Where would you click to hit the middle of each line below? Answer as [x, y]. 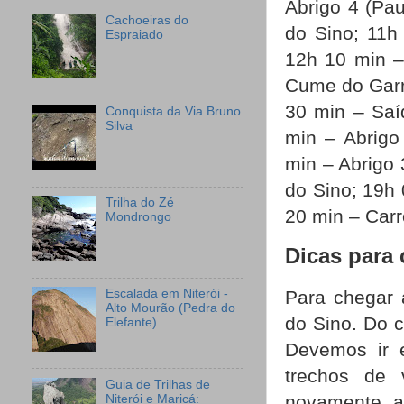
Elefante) [132, 322]
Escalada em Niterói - [167, 293]
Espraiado [135, 35]
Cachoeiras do [147, 21]
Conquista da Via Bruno [174, 112]
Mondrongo [139, 217]
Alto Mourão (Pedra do [171, 308]
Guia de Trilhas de [158, 384]
